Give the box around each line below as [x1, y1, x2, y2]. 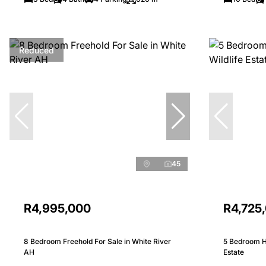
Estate [223, 247, 244, 256]
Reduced [19, 45, 54, 55]
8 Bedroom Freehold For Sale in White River [24, 236, 171, 246]
